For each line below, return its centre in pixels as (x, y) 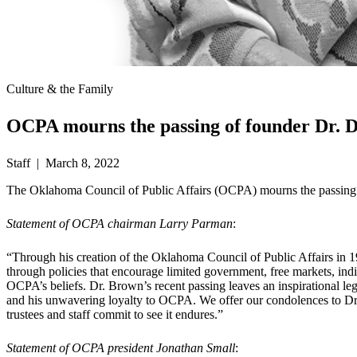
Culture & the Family (60, 89)
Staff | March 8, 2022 (63, 163)
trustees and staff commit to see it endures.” (115, 315)
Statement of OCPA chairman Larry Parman (120, 224)
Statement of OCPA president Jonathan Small (121, 348)
